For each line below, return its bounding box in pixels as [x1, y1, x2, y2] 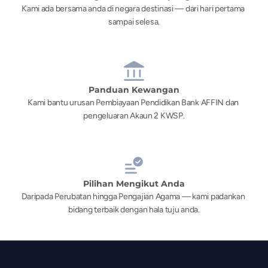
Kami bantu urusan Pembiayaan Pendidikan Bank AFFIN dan [28, 98, 239, 108]
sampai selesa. [108, 17, 160, 27]
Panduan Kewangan [89, 84, 179, 95]
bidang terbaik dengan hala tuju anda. [68, 205, 200, 215]
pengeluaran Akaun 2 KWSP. [83, 111, 185, 121]
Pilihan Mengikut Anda [83, 178, 185, 189]
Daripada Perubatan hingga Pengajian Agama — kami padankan [21, 191, 245, 202]
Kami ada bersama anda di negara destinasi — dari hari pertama [22, 4, 245, 14]
